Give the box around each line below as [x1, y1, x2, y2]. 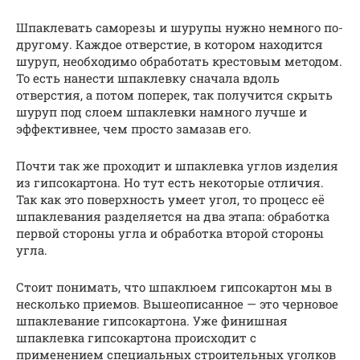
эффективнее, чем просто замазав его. [16, 120, 252, 137]
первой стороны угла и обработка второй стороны [16, 224, 324, 241]
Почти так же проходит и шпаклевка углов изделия [16, 157, 338, 174]
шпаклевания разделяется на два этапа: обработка [16, 207, 329, 224]
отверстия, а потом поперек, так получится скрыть [16, 86, 333, 103]
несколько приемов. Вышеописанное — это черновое [16, 295, 338, 312]
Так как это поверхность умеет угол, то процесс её [16, 190, 325, 207]
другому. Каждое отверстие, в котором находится [16, 35, 323, 52]
